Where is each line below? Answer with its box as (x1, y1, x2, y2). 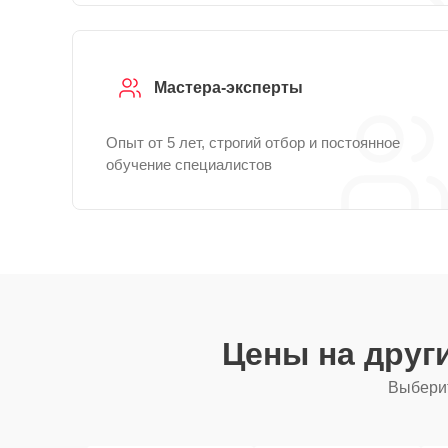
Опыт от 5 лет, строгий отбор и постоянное (106, 134, 400, 151)
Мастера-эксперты (154, 79, 303, 96)
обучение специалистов (106, 156, 272, 173)
